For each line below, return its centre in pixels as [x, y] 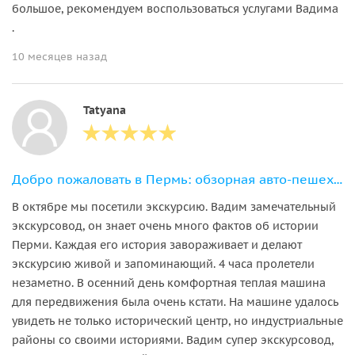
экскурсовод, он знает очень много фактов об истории [165, 225]
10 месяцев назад [59, 56]
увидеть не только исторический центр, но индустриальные [177, 321]
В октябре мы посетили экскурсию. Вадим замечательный [174, 206]
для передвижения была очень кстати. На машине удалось [175, 302]
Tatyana [105, 110]
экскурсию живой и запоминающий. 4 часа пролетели [163, 263]
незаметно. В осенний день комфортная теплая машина [169, 282]
